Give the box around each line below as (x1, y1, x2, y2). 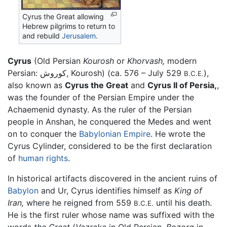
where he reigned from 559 (24, 197, 134, 208)
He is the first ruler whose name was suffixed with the (8, 209, 214, 220)
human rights (18, 153, 68, 163)
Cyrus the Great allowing (22, 12, 104, 21)
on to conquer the (8, 128, 79, 139)
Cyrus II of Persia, (147, 80, 217, 90)
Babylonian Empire (79, 128, 150, 139)
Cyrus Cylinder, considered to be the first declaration (8, 140, 212, 151)
